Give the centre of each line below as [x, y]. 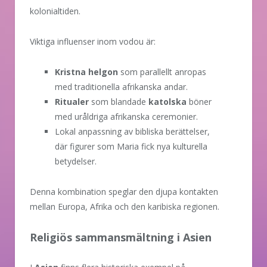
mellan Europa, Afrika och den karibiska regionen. [125, 206]
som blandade [119, 101]
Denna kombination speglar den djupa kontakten [124, 191]
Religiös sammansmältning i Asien [121, 237]
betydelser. [76, 161]
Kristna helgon [86, 72]
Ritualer [72, 101]
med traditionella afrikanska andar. [121, 86]
